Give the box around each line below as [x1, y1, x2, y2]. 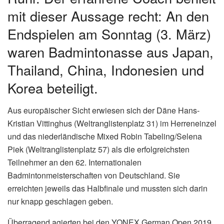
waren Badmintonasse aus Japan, [7, 42, 213, 62]
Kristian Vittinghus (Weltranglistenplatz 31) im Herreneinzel [7, 117, 216, 129]
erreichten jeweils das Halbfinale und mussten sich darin [7, 182, 207, 194]
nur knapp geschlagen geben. [7, 195, 113, 207]
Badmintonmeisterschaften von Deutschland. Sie [7, 169, 180, 181]
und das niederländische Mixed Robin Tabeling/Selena [7, 130, 202, 142]
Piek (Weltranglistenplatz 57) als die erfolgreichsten [7, 143, 189, 155]
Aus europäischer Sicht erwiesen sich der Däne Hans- [7, 104, 199, 116]
